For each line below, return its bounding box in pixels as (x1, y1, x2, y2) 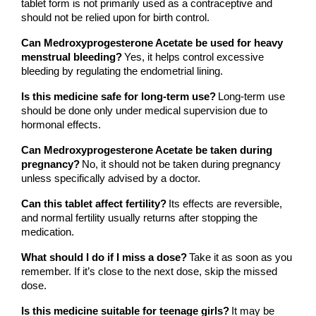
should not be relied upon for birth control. (21, 12, 209, 24)
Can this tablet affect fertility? (21, 198, 166, 210)
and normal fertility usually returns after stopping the (21, 212, 257, 224)
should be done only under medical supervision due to (21, 105, 267, 117)
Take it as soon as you (189, 252, 292, 264)
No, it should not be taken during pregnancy (82, 159, 281, 171)
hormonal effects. (21, 119, 101, 131)
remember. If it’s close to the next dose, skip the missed (21, 266, 277, 278)
